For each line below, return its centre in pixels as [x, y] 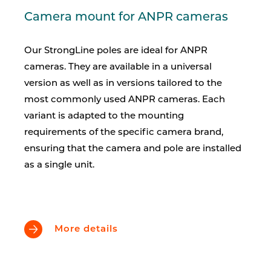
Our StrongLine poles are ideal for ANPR [116, 51]
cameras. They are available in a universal [118, 67]
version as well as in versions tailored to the [123, 84]
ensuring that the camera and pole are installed [133, 149]
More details [86, 229]
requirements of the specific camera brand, [124, 133]
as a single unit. [59, 165]
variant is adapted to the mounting [104, 116]
